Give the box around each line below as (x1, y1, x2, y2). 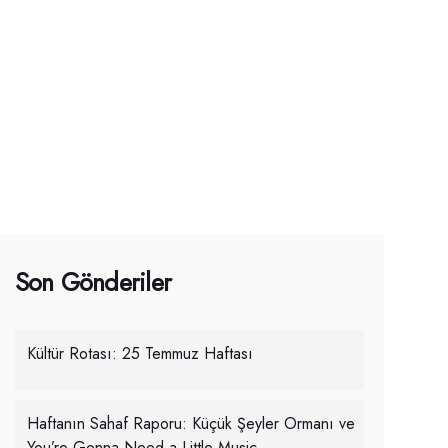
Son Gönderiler (14, 264, 172, 301)
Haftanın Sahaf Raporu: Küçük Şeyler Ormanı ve (26, 412, 355, 436)
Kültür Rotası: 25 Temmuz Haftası (26, 342, 253, 366)
